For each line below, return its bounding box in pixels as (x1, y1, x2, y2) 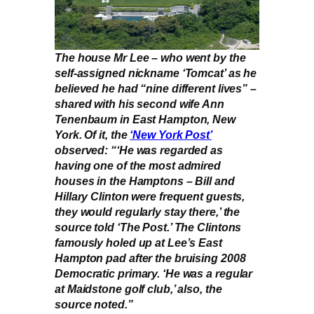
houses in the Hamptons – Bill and (55, 175, 235, 188)
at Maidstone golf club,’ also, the (55, 282, 222, 296)
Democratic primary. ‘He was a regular (55, 267, 253, 280)
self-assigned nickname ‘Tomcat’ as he (55, 67, 257, 80)
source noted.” (55, 298, 133, 311)
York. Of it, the (55, 128, 130, 142)
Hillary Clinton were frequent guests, (55, 190, 245, 203)
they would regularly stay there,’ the (55, 205, 240, 219)
